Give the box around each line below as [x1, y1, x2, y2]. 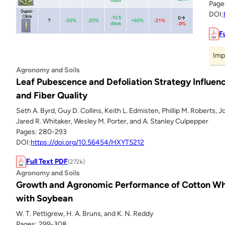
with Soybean [16, 193, 73, 204]
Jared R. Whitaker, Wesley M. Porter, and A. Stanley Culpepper [16, 117, 208, 126]
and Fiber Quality [16, 89, 87, 101]
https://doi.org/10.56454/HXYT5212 [31, 138, 144, 147]
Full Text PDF [26, 157, 68, 166]
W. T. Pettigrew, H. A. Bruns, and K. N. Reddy [16, 209, 153, 218]
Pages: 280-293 [16, 127, 67, 136]
